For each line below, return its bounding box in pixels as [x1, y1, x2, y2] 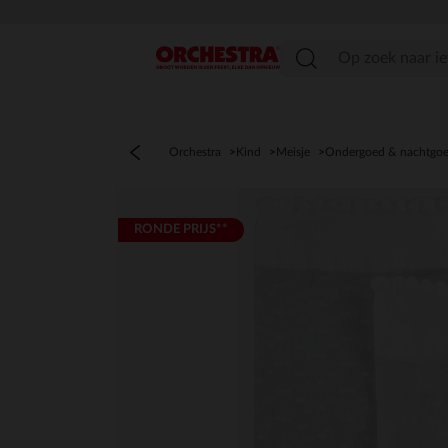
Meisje [276, 146, 310, 158]
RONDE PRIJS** [134, 223, 228, 236]
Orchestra [169, 146, 221, 158]
